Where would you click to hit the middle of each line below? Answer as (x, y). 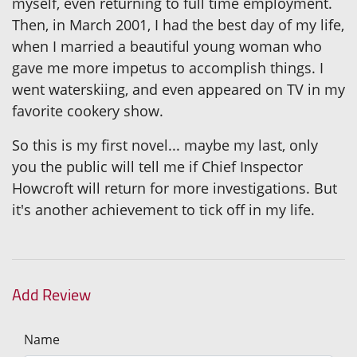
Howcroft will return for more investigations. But (175, 188)
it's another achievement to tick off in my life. (163, 210)
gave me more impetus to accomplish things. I (168, 68)
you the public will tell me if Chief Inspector (157, 167)
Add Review (51, 295)
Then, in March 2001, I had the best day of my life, (178, 25)
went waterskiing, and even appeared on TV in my (178, 90)
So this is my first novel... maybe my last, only (165, 145)
